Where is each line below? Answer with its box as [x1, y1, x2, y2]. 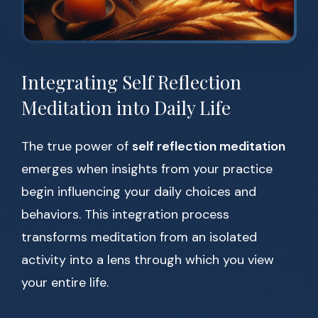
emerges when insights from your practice [21, 160, 273, 178]
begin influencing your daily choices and [21, 183, 256, 201]
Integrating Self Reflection [21, 70, 241, 95]
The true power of [21, 138, 132, 155]
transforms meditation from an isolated [21, 229, 257, 246]
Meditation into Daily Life [21, 95, 231, 121]
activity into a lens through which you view [21, 251, 274, 269]
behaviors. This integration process [21, 206, 229, 224]
